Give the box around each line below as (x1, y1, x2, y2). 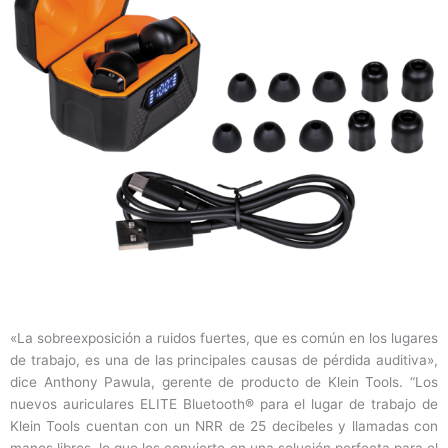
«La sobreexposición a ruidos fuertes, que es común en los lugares (10, 330, 438, 347)
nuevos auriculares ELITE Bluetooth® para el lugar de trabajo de (10, 396, 438, 413)
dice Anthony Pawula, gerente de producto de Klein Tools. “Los (10, 374, 438, 391)
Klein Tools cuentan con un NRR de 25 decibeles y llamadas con (10, 418, 438, 435)
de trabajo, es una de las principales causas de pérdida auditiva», (10, 352, 438, 369)
